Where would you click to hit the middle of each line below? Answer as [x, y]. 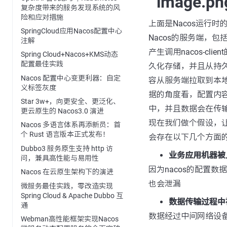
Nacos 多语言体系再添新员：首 [71, 125]
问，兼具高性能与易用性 [60, 158]
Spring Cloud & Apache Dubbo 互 [72, 195]
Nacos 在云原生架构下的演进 [67, 172]
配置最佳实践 [42, 64]
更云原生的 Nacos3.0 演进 [62, 111]
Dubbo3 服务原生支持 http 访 [67, 148]
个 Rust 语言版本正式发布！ [65, 135]
